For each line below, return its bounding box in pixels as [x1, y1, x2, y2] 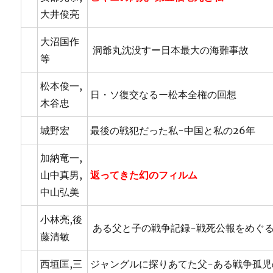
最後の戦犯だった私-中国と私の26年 [90, 124, 256, 137]
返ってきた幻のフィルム [90, 169, 198, 182]
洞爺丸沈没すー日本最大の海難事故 [90, 44, 249, 57]
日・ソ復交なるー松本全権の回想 [90, 88, 237, 101]
